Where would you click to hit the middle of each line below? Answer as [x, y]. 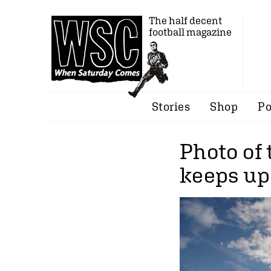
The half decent [185, 21]
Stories [171, 106]
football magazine [190, 32]
